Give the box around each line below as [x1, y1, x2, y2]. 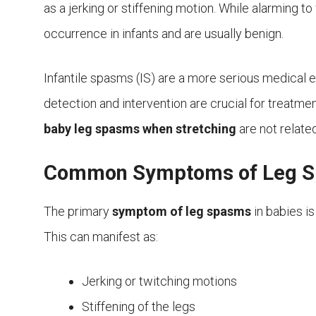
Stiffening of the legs [82, 299, 195, 315]
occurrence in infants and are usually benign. [44, 26, 284, 42]
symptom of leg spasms [112, 204, 251, 219]
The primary [44, 204, 112, 219]
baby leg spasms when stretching [44, 121, 236, 137]
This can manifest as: [44, 229, 158, 245]
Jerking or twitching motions [82, 274, 237, 289]
